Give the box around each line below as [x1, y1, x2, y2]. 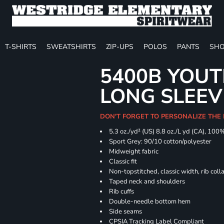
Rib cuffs [109, 187, 134, 196]
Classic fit [109, 157, 137, 166]
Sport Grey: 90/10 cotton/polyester [109, 137, 212, 146]
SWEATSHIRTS [46, 41, 96, 51]
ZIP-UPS [106, 41, 133, 51]
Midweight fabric [109, 147, 159, 156]
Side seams [109, 207, 142, 216]
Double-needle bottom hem [109, 197, 191, 206]
